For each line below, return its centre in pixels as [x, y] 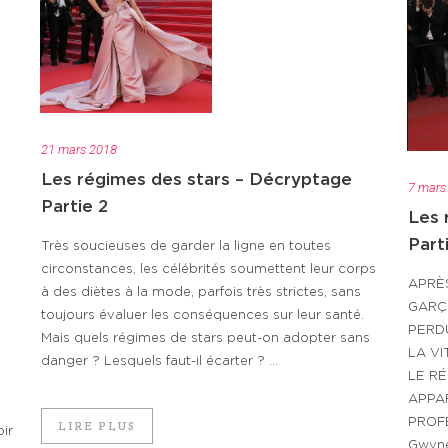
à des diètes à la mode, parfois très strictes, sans [201, 293]
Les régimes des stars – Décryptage [196, 180]
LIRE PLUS [97, 426]
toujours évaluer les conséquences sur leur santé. [202, 316]
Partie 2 [74, 207]
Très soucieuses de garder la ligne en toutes [186, 247]
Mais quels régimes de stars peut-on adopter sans [205, 339]
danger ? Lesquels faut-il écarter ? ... [159, 362]
